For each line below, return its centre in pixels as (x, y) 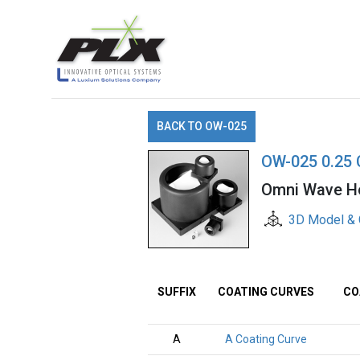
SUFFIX (176, 292)
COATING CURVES (266, 292)
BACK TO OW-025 (202, 126)
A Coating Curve (266, 339)
